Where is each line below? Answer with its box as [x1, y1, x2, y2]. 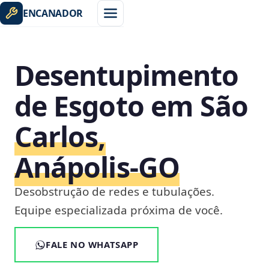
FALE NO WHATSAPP [46, 238, 139, 250]
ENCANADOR [23, 7, 83, 20]
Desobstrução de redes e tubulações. [14, 184, 214, 199]
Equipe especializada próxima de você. [14, 202, 223, 218]
